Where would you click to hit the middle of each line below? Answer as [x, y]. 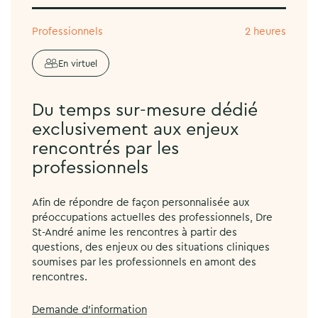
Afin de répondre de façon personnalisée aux [141, 203]
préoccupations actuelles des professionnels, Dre [152, 218]
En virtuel [78, 63]
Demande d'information [89, 310]
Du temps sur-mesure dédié [145, 111]
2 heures [265, 32]
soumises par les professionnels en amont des [144, 263]
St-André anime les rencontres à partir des [135, 233]
